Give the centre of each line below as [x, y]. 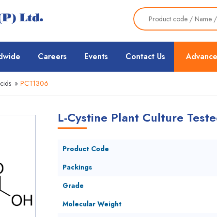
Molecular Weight [92, 204]
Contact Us [145, 56]
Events [96, 56]
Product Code [85, 149]
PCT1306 [33, 83]
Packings [77, 167]
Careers [52, 56]
